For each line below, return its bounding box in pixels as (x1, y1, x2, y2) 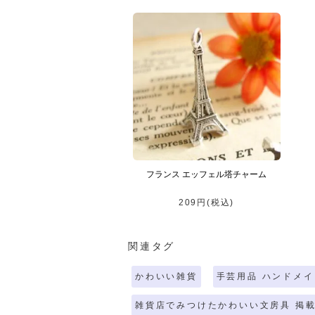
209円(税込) (178, 198, 235, 207)
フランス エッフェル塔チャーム (146, 169, 267, 179)
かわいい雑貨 (135, 271, 198, 281)
